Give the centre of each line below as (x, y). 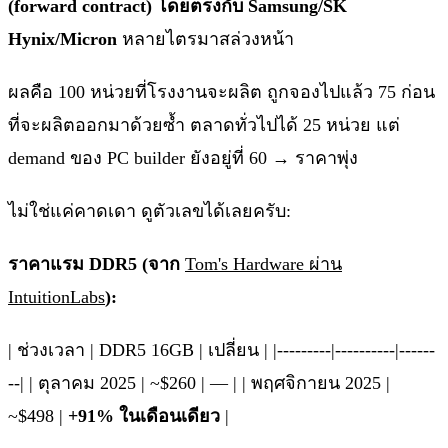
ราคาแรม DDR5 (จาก (96, 264)
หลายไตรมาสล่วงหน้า (205, 39)
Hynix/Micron (62, 39)
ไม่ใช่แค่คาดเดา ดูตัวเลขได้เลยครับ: (149, 211)
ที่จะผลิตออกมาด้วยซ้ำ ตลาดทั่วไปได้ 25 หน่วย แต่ (204, 125)
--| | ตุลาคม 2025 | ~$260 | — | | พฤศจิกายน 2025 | (199, 383)
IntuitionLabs (56, 297)
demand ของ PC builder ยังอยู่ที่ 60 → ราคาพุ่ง (183, 158)
